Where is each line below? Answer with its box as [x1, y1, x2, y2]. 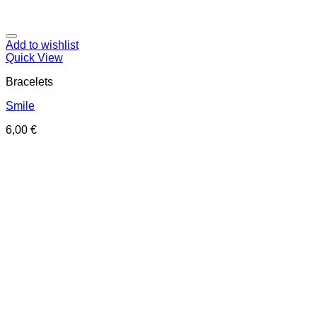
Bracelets [6, 76, 53, 88]
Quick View [6, 52, 63, 64]
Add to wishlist [6, 39, 79, 52]
